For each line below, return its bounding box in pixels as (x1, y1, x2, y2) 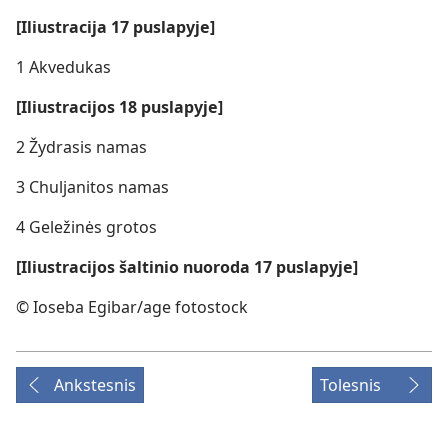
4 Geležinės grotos (16, 216, 157, 238)
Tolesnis (320, 374, 381, 396)
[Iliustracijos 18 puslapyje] (16, 96, 223, 118)
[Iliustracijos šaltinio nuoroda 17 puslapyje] (16, 256, 358, 278)
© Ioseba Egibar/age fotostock (16, 296, 248, 318)
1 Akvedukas (16, 56, 111, 78)
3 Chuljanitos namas (16, 176, 169, 198)
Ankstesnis (54, 374, 136, 396)
